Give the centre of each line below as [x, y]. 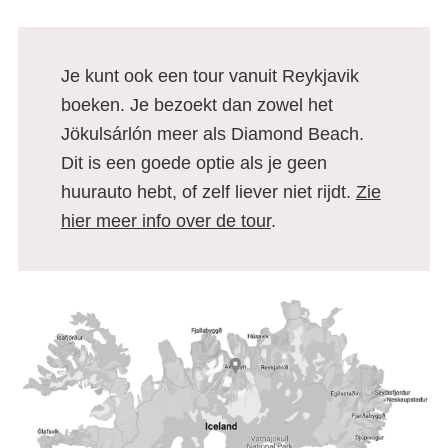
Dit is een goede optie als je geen [193, 163]
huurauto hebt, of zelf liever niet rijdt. [208, 192]
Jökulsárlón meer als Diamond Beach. [212, 134]
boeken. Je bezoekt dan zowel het [196, 105]
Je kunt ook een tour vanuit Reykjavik [209, 76]
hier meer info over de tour [165, 221]
